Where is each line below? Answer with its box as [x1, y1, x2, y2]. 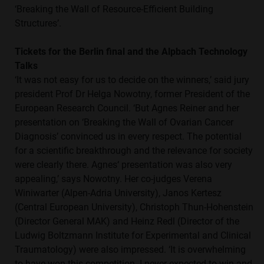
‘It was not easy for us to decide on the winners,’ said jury [15, 74, 249, 86]
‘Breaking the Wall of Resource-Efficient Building [15, 4, 213, 15]
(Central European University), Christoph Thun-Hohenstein [15, 202, 253, 213]
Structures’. [15, 18, 61, 29]
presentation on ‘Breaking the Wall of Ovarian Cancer [15, 117, 233, 128]
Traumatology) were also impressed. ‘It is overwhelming [15, 244, 246, 256]
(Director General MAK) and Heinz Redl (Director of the [15, 216, 239, 227]
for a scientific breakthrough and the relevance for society [15, 145, 253, 157]
